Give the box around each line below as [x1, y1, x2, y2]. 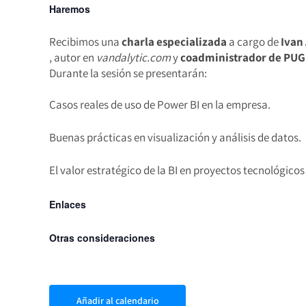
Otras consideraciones [49, 231, 155, 245]
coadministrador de [180, 50, 283, 65]
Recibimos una [49, 34, 122, 49]
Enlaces [49, 197, 86, 211]
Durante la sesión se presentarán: [49, 66, 207, 81]
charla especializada [122, 34, 227, 49]
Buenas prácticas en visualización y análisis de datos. [49, 130, 301, 145]
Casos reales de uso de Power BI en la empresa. [49, 97, 270, 112]
